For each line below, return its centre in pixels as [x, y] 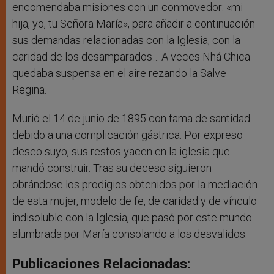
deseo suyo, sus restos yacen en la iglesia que [121, 152]
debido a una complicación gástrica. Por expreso [128, 135]
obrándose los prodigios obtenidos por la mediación [135, 185]
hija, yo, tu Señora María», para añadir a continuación [134, 24]
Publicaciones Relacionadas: [102, 264]
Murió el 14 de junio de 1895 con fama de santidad [131, 119]
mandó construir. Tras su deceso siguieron [112, 168]
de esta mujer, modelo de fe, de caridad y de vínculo [135, 201]
